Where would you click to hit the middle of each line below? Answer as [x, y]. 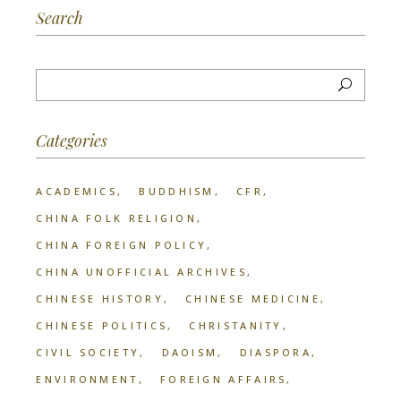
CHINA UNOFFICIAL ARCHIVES [141, 271]
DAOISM [190, 352]
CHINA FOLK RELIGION [117, 218]
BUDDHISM [177, 191]
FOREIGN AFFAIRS [223, 379]
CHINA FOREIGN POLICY [122, 244]
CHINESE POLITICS [102, 325]
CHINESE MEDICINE [253, 298]
